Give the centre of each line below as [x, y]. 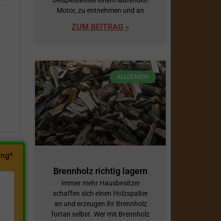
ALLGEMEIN [133, 77]
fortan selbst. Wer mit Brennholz [100, 214]
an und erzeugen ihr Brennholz [100, 203]
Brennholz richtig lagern [100, 171]
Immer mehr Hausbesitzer [100, 183]
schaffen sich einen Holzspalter [100, 193]
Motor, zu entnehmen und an [100, 10]
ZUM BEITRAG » [100, 27]
